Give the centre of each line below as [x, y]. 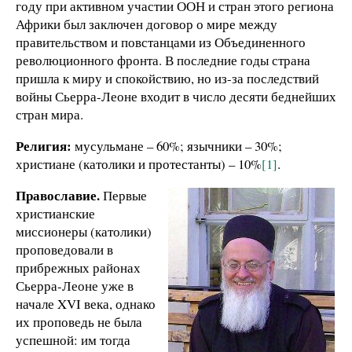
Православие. [58, 195]
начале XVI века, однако [86, 303]
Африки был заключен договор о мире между [147, 24]
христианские [55, 213]
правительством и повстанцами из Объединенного [161, 42]
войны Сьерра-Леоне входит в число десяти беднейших [176, 96]
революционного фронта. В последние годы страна [163, 60]
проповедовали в [64, 249]
